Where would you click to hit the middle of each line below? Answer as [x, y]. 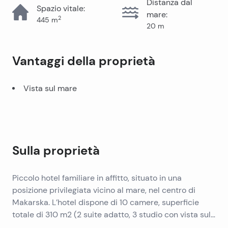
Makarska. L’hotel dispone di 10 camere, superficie [106, 202]
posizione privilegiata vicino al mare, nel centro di [104, 190]
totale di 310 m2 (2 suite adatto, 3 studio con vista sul [111, 215]
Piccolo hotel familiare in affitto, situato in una [97, 178]
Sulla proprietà [56, 151]
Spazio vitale [60, 8]
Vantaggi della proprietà [84, 61]
